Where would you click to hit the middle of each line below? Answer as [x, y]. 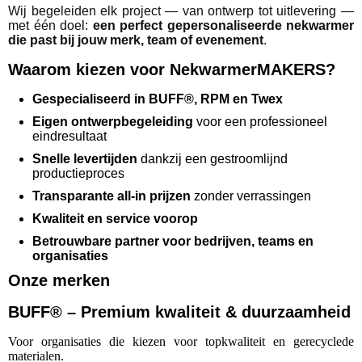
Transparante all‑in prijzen [112, 196]
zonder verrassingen [251, 196]
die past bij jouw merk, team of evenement [136, 40]
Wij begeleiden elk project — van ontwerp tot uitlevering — [181, 11]
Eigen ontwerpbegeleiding [113, 122]
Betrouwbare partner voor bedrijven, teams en [173, 242]
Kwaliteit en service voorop [115, 219]
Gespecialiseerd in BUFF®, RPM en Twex [158, 99]
